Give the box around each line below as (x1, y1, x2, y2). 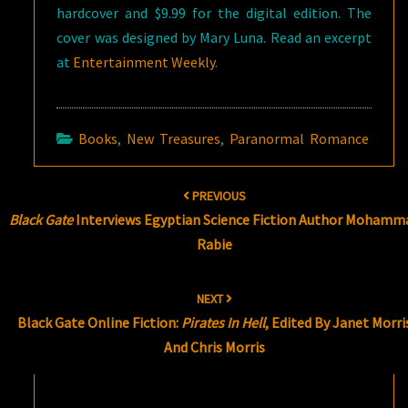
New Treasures (127, 129, 221, 148)
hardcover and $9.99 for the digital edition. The (56, 4, 372, 22)
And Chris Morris (163, 338, 265, 356)
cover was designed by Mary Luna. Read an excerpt (56, 28, 372, 46)
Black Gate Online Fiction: (16, 313, 181, 331)
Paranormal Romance (229, 129, 370, 148)
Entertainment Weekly (73, 53, 216, 71)
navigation (5, 190, 98, 215)
